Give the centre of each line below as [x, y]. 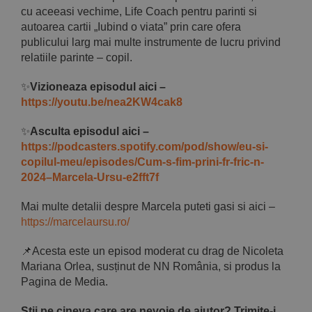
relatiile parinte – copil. [76, 58]
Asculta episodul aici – [89, 132]
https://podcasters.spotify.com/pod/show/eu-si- [144, 147]
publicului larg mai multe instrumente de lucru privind [150, 42]
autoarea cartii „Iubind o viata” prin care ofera [131, 27]
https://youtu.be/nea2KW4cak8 [101, 102]
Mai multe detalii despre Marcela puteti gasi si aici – [148, 207]
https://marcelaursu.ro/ [75, 222]
